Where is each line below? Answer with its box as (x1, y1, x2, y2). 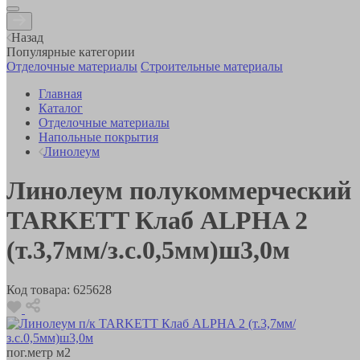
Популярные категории (6, 44, 135, 59)
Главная (39, 86, 82, 100)
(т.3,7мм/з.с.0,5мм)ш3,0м (6, 235, 290, 265)
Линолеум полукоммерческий (6, 176, 351, 206)
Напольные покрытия (39, 129, 158, 144)
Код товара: (6, 282, 70, 297)
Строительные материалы (141, 59, 283, 73)
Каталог (39, 100, 83, 115)
